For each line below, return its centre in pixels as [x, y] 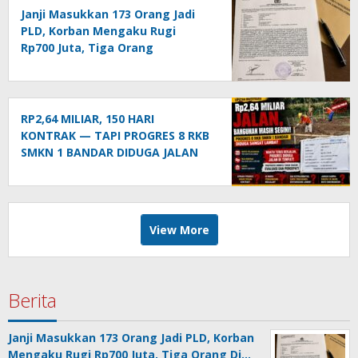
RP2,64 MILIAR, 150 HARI [88, 119]
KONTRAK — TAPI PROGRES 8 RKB [115, 136]
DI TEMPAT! [54, 169]
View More [179, 230]
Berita [32, 300]
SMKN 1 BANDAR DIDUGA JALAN [109, 153]
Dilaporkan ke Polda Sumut [99, 65]
